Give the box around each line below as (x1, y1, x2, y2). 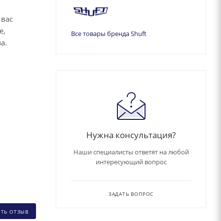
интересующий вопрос (95, 157, 167, 166)
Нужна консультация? (86, 128, 176, 141)
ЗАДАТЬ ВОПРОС (108, 190, 154, 197)
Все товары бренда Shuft (71, 29, 147, 38)
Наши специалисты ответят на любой (73, 147, 189, 156)
